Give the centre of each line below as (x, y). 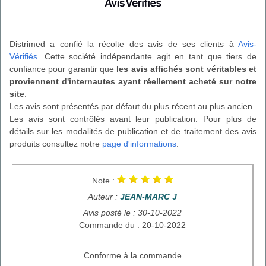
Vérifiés (23, 56)
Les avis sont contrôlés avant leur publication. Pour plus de (133, 118)
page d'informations (139, 143)
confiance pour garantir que (63, 69)
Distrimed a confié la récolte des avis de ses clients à (124, 44)
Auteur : (104, 196)
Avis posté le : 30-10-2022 (132, 212)
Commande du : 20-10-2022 (132, 225)
